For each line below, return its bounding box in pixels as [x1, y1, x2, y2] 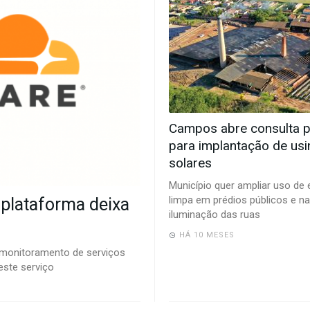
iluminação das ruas [169, 208, 260, 221]
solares [169, 155, 212, 172]
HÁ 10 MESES [179, 230, 235, 240]
